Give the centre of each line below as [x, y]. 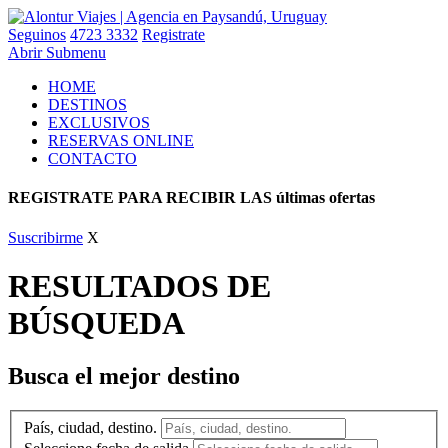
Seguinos [37, 34]
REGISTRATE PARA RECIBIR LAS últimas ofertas [191, 198]
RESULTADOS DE [139, 285]
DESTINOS [87, 104]
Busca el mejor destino [124, 376]
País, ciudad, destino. [90, 427]
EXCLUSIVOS [99, 122]
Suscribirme [45, 237]
